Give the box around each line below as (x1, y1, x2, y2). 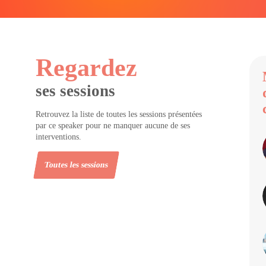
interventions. (36, 132, 81, 141)
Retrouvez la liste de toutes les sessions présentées (36, 110, 202, 119)
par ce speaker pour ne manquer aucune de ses (36, 121, 190, 130)
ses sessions (36, 82, 115, 100)
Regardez (36, 54, 137, 81)
